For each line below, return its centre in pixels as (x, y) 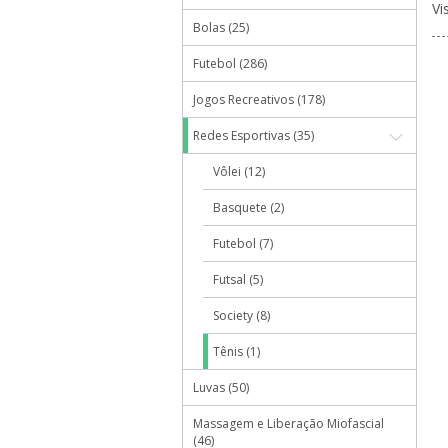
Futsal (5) (238, 279)
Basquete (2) (248, 207)
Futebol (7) (243, 243)
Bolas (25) (221, 27)
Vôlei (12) (239, 171)
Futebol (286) (230, 63)
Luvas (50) (221, 387)
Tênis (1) (236, 351)
